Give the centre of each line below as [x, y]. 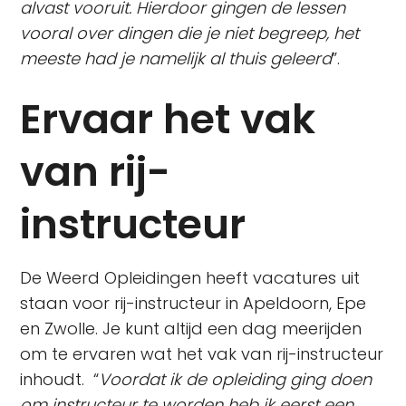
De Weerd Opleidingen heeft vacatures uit [190, 278]
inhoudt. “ [60, 379]
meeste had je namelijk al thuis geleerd [176, 58]
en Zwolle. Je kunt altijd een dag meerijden [191, 329]
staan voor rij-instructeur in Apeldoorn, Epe [193, 303]
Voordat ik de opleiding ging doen [236, 379]
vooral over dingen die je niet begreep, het [190, 33]
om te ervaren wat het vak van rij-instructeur [202, 354]
